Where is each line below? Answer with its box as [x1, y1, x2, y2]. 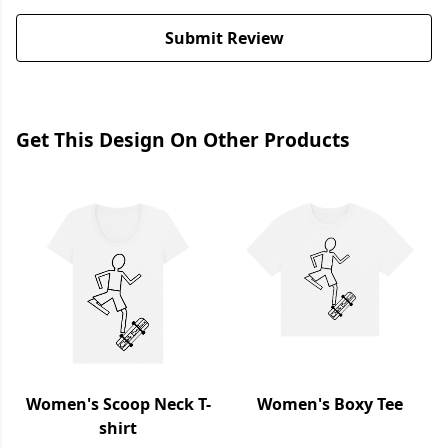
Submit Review [164, 27, 284, 50]
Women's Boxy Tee [257, 393, 403, 416]
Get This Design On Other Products [16, 126, 350, 154]
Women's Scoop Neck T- [25, 393, 211, 416]
